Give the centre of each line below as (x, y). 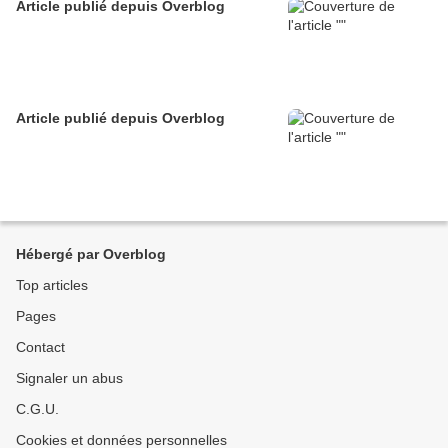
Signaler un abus (69, 378)
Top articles (52, 285)
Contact (40, 347)
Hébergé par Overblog (91, 254)
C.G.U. (37, 409)
